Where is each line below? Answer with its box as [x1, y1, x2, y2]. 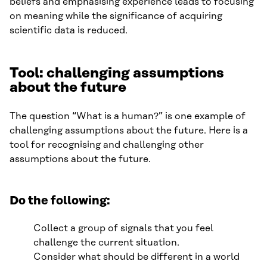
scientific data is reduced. [10, 24, 128, 36]
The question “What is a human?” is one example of [10, 110, 246, 122]
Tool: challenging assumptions [10, 65, 224, 81]
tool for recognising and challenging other [10, 139, 204, 150]
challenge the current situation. [33, 237, 179, 248]
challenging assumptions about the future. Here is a [10, 125, 248, 136]
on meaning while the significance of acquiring [10, 10, 222, 21]
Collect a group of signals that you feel [33, 222, 213, 234]
